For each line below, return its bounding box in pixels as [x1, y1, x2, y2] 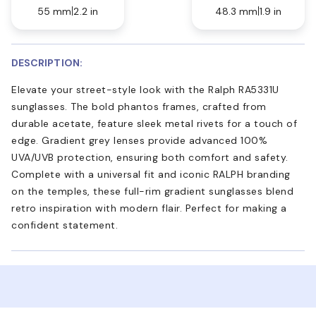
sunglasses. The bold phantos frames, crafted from [11, 99, 267, 113]
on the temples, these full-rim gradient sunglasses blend [11, 184, 293, 197]
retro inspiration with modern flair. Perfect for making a [11, 201, 287, 214]
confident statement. [11, 218, 118, 231]
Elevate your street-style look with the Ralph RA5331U [11, 83, 279, 96]
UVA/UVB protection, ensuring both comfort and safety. [11, 150, 288, 164]
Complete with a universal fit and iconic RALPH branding [11, 167, 291, 181]
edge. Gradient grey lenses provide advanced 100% [11, 133, 267, 147]
